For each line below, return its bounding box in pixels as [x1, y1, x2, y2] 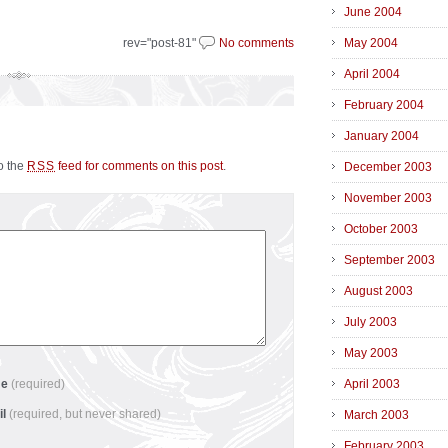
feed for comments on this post [55, 159, 224, 173]
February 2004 [344, 98, 424, 113]
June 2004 [344, 5, 402, 20]
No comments [219, 36, 294, 50]
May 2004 [344, 36, 398, 51]
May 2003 [344, 346, 398, 361]
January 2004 [344, 129, 419, 144]
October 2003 [344, 222, 418, 237]
